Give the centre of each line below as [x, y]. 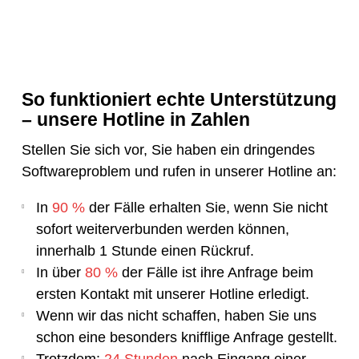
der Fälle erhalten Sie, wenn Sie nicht [206, 207]
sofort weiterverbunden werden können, [162, 229]
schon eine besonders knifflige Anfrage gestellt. [186, 337]
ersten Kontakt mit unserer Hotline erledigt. [172, 294]
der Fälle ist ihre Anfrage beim [215, 272]
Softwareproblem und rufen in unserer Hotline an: [179, 171]
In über [60, 272]
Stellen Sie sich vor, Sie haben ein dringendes [168, 149]
